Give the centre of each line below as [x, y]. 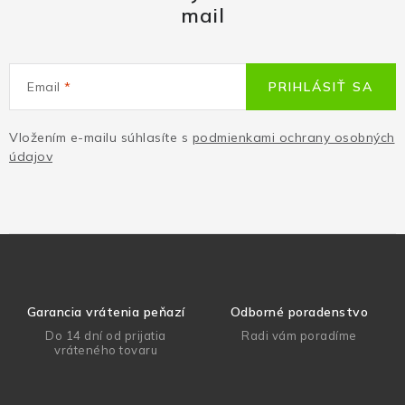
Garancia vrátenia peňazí [106, 311]
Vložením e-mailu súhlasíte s [101, 137]
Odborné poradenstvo [299, 311]
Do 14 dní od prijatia [106, 335]
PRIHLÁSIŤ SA [321, 86]
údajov [31, 156]
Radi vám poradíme [299, 335]
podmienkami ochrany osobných [293, 137]
